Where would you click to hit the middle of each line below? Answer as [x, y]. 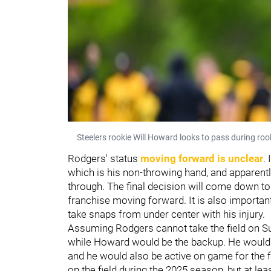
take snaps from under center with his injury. [166, 214]
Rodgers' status [104, 158]
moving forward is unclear [202, 158]
